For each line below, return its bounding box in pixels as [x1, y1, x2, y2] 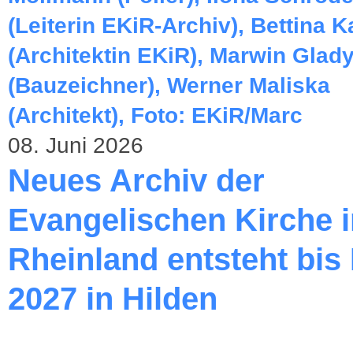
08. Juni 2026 [8, 133, 143, 158]
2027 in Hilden [8, 281, 217, 316]
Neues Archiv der [8, 163, 265, 198]
